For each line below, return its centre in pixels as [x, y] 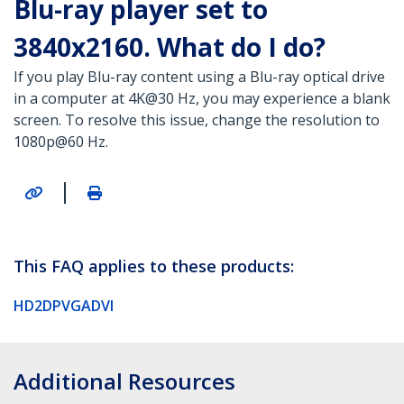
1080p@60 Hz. [61, 142]
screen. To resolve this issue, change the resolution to [197, 120]
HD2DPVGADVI [64, 305]
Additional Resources [124, 381]
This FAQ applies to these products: [154, 266]
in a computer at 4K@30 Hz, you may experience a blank [202, 99]
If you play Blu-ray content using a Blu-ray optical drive [199, 77]
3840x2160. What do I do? [170, 47]
